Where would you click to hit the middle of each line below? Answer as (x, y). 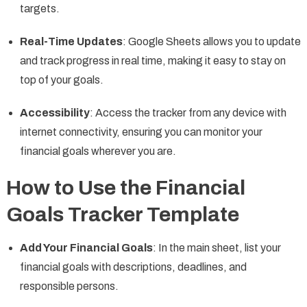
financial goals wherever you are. (98, 151)
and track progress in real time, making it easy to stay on (152, 61)
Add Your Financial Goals (86, 248)
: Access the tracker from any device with (188, 113)
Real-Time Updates (71, 42)
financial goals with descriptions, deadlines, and (133, 267)
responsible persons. (69, 286)
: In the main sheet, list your (217, 248)
